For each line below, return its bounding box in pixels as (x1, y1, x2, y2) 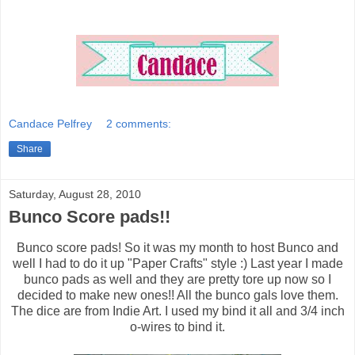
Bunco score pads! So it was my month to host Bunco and (17, 240, 338, 254)
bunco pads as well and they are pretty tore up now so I (24, 272, 331, 286)
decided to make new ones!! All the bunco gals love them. (17, 288, 338, 302)
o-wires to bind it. (130, 319, 225, 334)
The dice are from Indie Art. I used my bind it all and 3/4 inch (10, 303, 345, 318)
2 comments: (106, 116, 172, 130)
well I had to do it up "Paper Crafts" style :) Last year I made (12, 256, 343, 270)
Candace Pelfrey (9, 116, 92, 130)
